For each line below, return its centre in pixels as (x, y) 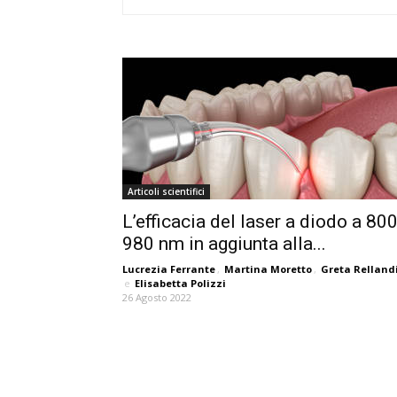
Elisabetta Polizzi (180, 283)
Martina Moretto (268, 269)
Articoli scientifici (166, 191)
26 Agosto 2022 (157, 297)
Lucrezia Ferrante (169, 269)
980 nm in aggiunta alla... (224, 244)
